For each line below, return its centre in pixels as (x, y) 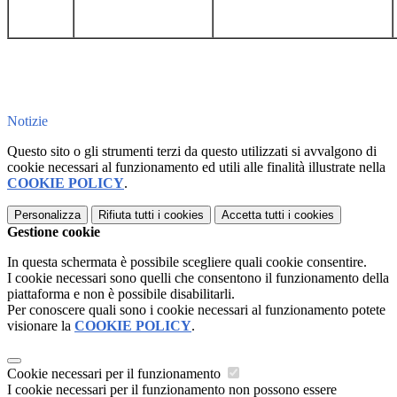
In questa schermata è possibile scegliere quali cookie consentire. (187, 261)
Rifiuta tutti (126, 214)
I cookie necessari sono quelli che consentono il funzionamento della (198, 277)
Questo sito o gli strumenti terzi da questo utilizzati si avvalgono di (192, 151)
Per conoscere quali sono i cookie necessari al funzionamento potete (196, 309)
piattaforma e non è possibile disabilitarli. (121, 293)
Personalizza (47, 214)
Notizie (27, 121)
